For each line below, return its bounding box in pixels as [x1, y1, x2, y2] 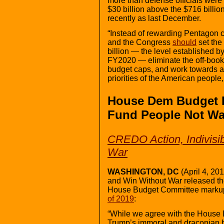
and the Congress [107, 37, 172, 46]
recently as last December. [107, 13, 201, 22]
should [172, 37, 196, 46]
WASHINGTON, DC [107, 167, 179, 176]
